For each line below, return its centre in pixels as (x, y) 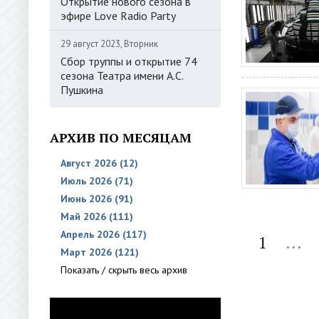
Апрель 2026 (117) (104, 234)
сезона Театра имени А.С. (122, 75)
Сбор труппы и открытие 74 (129, 61)
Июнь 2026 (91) (97, 199)
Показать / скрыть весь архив (124, 270)
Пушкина (82, 90)
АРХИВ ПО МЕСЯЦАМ (121, 137)
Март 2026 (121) (100, 252)
